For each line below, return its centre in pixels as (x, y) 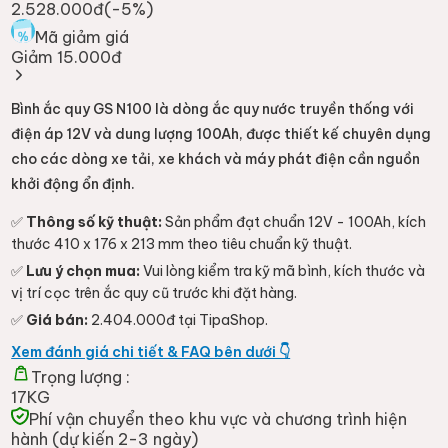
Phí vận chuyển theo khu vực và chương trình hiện (218, 418)
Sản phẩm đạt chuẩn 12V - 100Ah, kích (294, 221)
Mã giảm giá (82, 36)
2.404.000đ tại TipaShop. (178, 319)
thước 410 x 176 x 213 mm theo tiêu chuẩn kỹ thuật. (182, 243)
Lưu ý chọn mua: (83, 270)
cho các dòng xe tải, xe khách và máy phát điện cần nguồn (216, 158)
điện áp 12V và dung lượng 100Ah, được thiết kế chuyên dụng (221, 133)
